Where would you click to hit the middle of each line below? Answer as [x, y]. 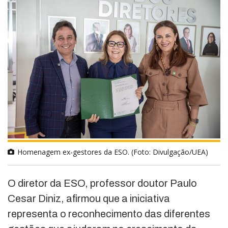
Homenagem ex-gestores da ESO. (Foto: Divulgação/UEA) [113, 152]
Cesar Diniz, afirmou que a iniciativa [89, 198]
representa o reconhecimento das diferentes [109, 213]
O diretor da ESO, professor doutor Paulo [102, 183]
